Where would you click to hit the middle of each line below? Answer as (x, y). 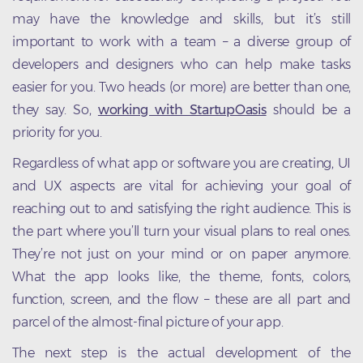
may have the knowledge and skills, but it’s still (181, 19)
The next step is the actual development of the (181, 352)
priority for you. (57, 132)
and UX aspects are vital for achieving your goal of (181, 186)
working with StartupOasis (182, 109)
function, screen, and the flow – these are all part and (181, 299)
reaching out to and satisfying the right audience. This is (181, 208)
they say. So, (55, 109)
